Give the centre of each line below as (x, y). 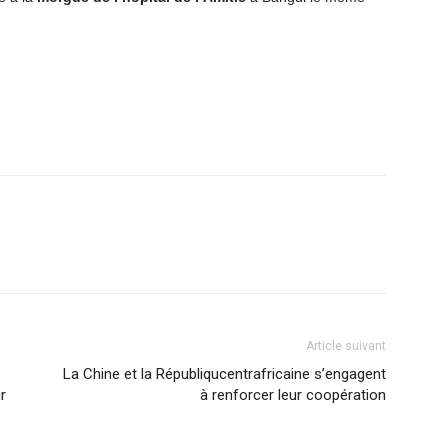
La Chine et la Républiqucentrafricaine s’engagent (224, 374)
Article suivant (346, 346)
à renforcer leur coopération (293, 395)
